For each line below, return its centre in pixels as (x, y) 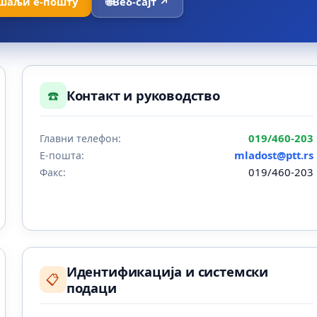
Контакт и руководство (143, 96)
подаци (91, 288)
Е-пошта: (62, 155)
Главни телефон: (80, 138)
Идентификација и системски (167, 272)
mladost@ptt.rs (274, 155)
